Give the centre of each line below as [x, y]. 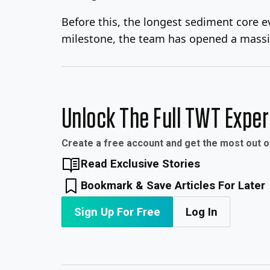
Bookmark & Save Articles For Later [173, 185]
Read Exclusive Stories [141, 163]
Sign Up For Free [117, 212]
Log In [202, 212]
